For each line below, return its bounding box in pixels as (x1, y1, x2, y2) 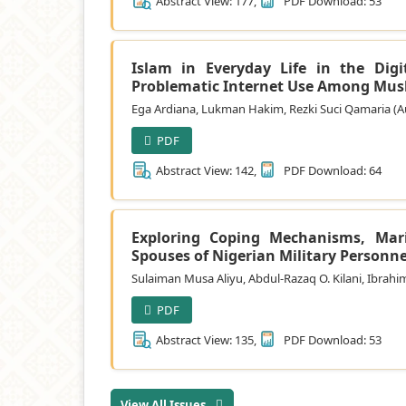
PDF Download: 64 (281, 161, 382, 179)
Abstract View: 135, (153, 331, 259, 348)
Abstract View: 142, (153, 161, 259, 179)
